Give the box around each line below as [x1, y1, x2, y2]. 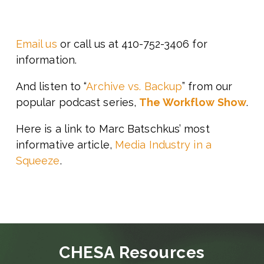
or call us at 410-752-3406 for [57, 37, 207, 50]
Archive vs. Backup [86, 80, 183, 93]
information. [15, 53, 77, 66]
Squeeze [15, 154, 60, 167]
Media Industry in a [114, 138, 212, 151]
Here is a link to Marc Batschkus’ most [15, 122, 210, 135]
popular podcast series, [15, 95, 140, 108]
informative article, [15, 138, 115, 151]
